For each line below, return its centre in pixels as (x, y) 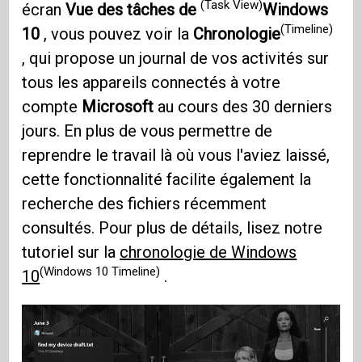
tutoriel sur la (71, 252)
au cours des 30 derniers (243, 106)
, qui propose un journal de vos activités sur (176, 58)
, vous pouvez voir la (117, 34)
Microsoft (118, 106)
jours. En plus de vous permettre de (147, 130)
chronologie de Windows (208, 252)
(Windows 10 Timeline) (100, 272)
